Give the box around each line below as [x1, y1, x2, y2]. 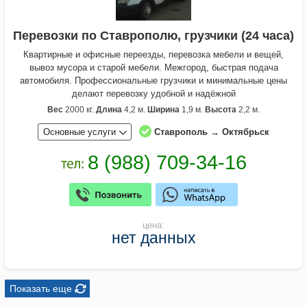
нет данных [111, 228, 196, 247]
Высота [205, 105, 236, 115]
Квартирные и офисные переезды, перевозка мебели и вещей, [23, 49, 284, 60]
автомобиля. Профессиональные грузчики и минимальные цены [20, 75, 287, 86]
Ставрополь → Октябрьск [154, 127, 269, 138]
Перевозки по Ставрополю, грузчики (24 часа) [13, 29, 294, 43]
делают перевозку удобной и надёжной [71, 88, 236, 99]
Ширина [147, 105, 180, 115]
